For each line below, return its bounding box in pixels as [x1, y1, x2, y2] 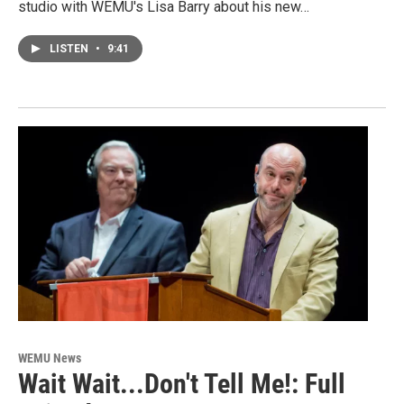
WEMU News [18, 350, 81, 365]
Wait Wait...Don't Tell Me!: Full [18, 367, 345, 399]
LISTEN [50, 41, 91, 55]
